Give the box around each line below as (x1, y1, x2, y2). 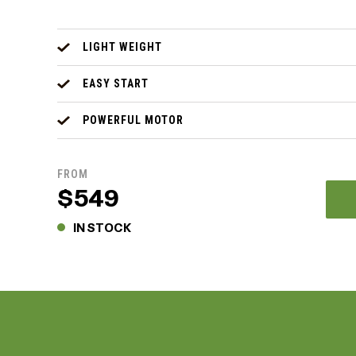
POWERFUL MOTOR (83, 114, 184, 127)
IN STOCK (73, 221, 132, 236)
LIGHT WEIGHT (83, 41, 162, 54)
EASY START (83, 77, 149, 91)
